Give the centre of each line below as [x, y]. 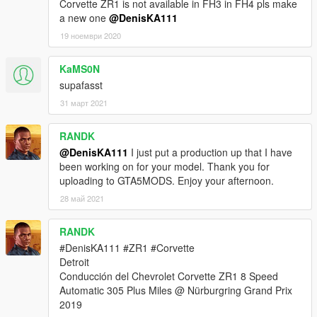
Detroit [74, 261]
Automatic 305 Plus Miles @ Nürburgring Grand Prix [176, 290]
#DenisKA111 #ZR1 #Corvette [127, 247]
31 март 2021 [84, 102]
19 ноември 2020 [91, 35]
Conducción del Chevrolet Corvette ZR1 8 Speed [169, 276]
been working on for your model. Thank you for [165, 166]
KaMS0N [80, 68]
